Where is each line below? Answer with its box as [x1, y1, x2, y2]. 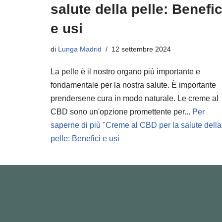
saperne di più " [51, 121, 106, 129]
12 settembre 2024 [111, 45, 171, 53]
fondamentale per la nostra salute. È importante [51, 81, 216, 89]
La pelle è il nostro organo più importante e [51, 67, 200, 76]
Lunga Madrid [58, 45, 102, 53]
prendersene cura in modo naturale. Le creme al [51, 94, 219, 103]
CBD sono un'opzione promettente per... [51, 108, 192, 116]
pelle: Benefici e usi [51, 134, 119, 143]
